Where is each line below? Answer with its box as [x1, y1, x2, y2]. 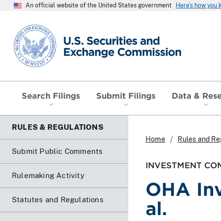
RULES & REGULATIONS [12, 122, 104, 131]
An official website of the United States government [26, 2, 172, 9]
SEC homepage [13, 24, 70, 33]
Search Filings [22, 90, 80, 100]
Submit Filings [96, 90, 155, 100]
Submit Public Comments [12, 147, 103, 155]
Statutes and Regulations [12, 195, 104, 204]
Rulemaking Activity [12, 171, 84, 180]
